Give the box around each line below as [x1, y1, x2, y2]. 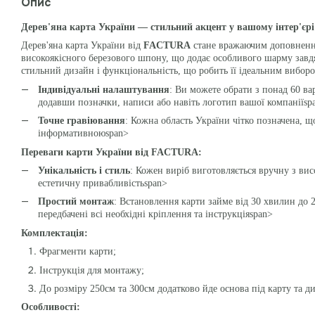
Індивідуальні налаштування [38, 84, 169, 95]
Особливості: [21, 302, 80, 313]
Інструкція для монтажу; [39, 264, 144, 276]
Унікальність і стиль [38, 165, 130, 176]
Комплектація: [21, 227, 88, 238]
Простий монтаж [38, 196, 114, 207]
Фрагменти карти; [39, 246, 116, 257]
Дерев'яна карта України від [21, 40, 143, 51]
